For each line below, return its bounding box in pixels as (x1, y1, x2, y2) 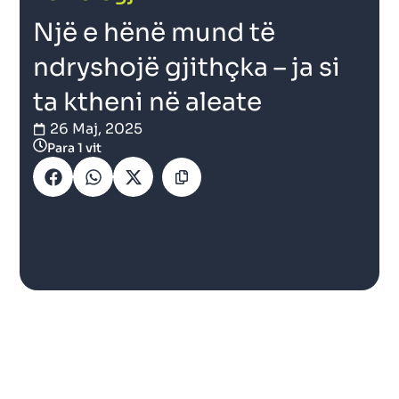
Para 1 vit (47, 140, 102, 157)
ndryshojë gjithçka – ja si (33, 52, 341, 84)
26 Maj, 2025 (50, 119, 143, 139)
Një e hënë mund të (33, 17, 276, 49)
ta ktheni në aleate (33, 86, 263, 118)
